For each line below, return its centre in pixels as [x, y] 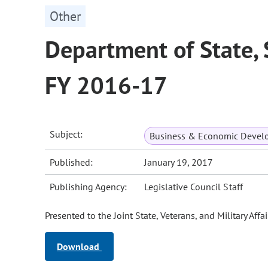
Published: [71, 162]
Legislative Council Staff [194, 187]
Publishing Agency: [89, 187]
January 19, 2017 [179, 162]
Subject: [66, 134]
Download [79, 247]
